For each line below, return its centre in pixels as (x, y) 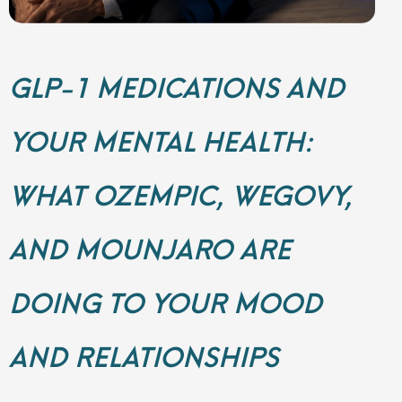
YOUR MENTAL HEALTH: (161, 139)
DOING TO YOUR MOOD (166, 301)
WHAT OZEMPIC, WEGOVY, (181, 193)
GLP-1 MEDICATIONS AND (177, 85)
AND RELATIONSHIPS (144, 354)
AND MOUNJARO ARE (150, 247)
